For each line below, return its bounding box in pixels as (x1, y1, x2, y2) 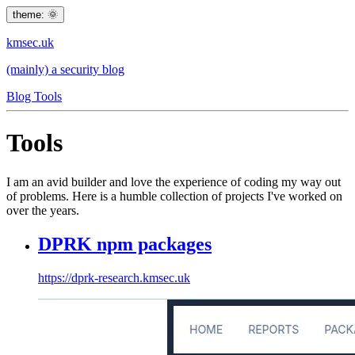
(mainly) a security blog (6, 63, 124, 76)
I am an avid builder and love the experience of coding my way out (6, 174, 341, 189)
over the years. (6, 203, 79, 217)
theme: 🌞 (13, 9, 58, 21)
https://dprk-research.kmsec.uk (38, 270, 190, 284)
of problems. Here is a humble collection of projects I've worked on (6, 189, 342, 203)
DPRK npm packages (38, 233, 212, 254)
